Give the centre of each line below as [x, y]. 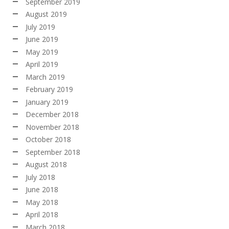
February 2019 [49, 89]
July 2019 [40, 27]
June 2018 [42, 190]
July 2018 [40, 177]
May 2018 [42, 202]
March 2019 [45, 77]
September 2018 [53, 152]
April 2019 [42, 64]
